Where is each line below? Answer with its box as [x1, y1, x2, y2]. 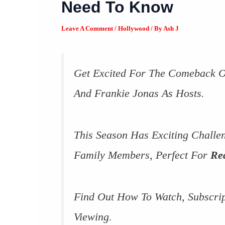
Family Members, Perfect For [74, 149, 210, 162]
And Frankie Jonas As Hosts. [74, 87, 204, 99]
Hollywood [118, 25, 149, 32]
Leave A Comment [61, 25, 113, 32]
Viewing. [74, 210, 112, 223]
